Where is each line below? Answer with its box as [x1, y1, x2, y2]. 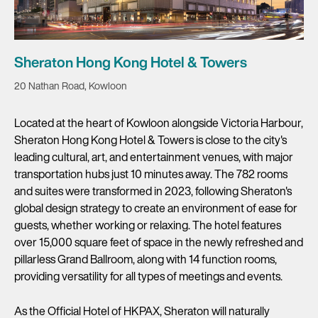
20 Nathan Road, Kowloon [14, 78, 127, 94]
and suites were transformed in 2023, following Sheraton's [14, 182, 292, 200]
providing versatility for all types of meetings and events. [14, 268, 283, 285]
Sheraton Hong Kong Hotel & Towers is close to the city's [14, 131, 287, 149]
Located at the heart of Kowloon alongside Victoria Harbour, [14, 114, 303, 132]
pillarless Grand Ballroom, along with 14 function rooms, [14, 251, 277, 268]
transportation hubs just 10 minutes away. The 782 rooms [14, 165, 287, 183]
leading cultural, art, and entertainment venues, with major [14, 148, 293, 166]
